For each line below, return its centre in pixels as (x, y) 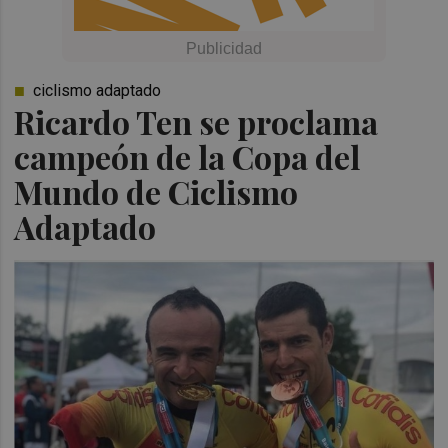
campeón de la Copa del (187, 156)
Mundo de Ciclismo (156, 191)
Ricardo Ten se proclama (196, 121)
